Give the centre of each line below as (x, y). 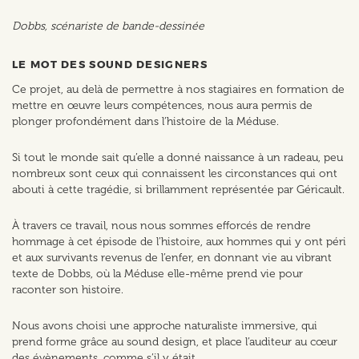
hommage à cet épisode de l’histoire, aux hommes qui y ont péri (179, 242)
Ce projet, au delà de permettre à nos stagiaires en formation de (178, 90)
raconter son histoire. (68, 290)
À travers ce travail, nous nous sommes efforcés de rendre (161, 226)
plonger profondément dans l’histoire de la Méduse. (145, 122)
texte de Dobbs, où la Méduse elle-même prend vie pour (157, 274)
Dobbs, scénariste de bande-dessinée (108, 26)
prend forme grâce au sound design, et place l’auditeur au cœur (175, 342)
